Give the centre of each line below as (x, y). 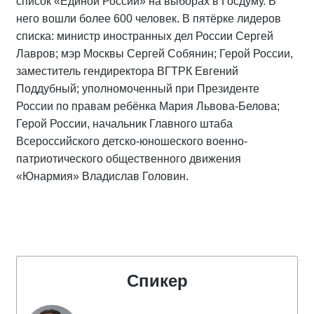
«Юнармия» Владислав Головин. (102, 176)
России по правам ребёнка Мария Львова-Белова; (148, 106)
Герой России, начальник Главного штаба (124, 123)
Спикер (157, 280)
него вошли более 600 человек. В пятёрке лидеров (149, 18)
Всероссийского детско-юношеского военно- (132, 141)
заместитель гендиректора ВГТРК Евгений (127, 71)
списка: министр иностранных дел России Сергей (145, 36)
